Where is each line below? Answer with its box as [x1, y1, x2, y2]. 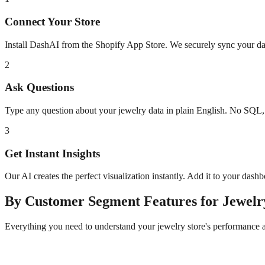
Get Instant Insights [5, 147, 100, 160]
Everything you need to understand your [5, 221, 157, 232]
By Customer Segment [5, 193, 140, 209]
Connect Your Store [5, 15, 100, 28]
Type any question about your [5, 105, 118, 115]
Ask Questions [5, 81, 74, 94]
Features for [140, 193, 222, 209]
